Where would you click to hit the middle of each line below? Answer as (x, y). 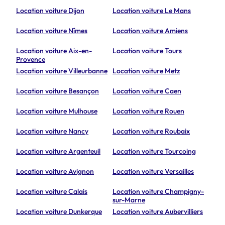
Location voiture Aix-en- (54, 51)
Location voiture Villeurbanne (62, 71)
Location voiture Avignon (55, 172)
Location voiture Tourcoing (154, 151)
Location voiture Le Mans (152, 11)
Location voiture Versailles (153, 172)
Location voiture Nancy (52, 131)
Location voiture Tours (147, 51)
